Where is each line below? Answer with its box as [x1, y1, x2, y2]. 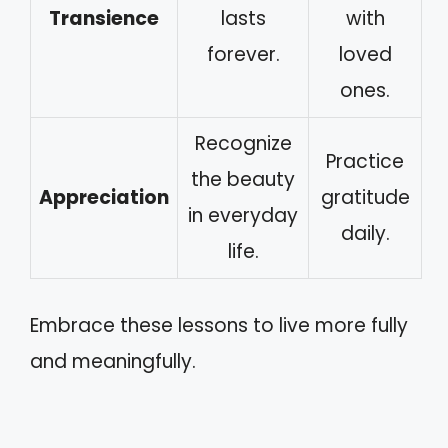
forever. [206, 41, 280, 69]
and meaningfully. [30, 347, 196, 375]
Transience [49, 5, 159, 33]
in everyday [188, 202, 298, 230]
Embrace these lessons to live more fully [30, 311, 408, 339]
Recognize [194, 130, 292, 158]
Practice [326, 148, 404, 176]
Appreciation [39, 184, 169, 212]
